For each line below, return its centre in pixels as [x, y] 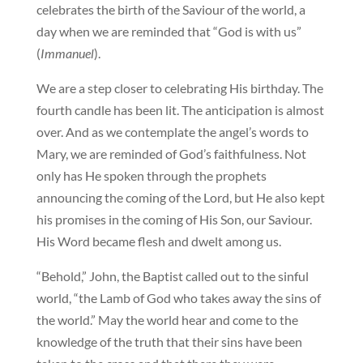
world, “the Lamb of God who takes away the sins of [178, 297]
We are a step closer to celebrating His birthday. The [179, 88]
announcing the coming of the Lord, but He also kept [180, 197]
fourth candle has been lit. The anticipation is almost [180, 109]
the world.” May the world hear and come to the [167, 319]
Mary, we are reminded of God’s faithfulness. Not [171, 153]
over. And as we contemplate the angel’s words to [172, 131]
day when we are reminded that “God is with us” [169, 31]
